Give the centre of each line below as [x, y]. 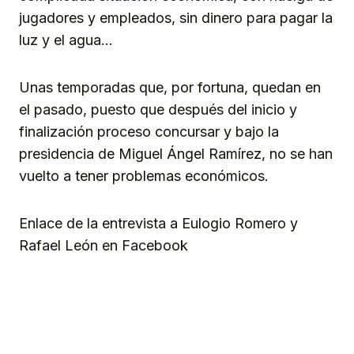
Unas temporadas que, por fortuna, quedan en [170, 88]
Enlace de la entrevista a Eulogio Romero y [158, 224]
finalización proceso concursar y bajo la [149, 132]
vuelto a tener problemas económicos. [144, 176]
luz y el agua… [66, 40]
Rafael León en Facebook [104, 246]
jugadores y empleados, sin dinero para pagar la [176, 18]
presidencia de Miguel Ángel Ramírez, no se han [176, 154]
